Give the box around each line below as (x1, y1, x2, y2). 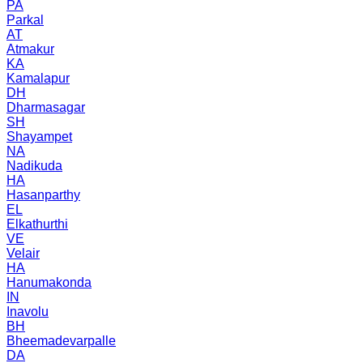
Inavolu (6, 304, 49, 318)
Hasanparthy (6, 187, 80, 202)
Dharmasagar (6, 100, 85, 114)
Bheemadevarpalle (6, 333, 116, 348)
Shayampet (6, 129, 72, 143)
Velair (6, 246, 40, 260)
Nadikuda (6, 158, 62, 173)
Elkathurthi (6, 216, 68, 231)
